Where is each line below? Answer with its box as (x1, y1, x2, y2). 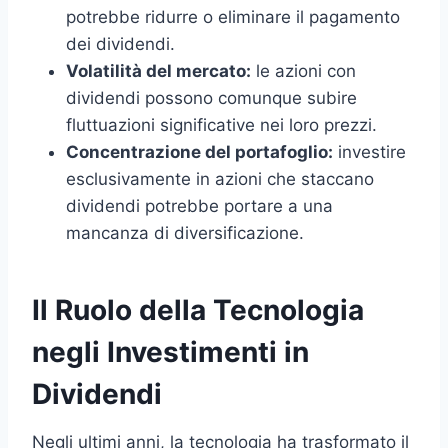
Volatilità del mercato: (66, 61, 251, 82)
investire (333, 142, 406, 163)
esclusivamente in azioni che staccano (66, 169, 374, 190)
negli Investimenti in (32, 335, 309, 370)
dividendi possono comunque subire (66, 88, 357, 109)
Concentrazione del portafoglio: (66, 142, 333, 163)
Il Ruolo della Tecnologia (32, 293, 364, 328)
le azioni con (251, 61, 356, 82)
